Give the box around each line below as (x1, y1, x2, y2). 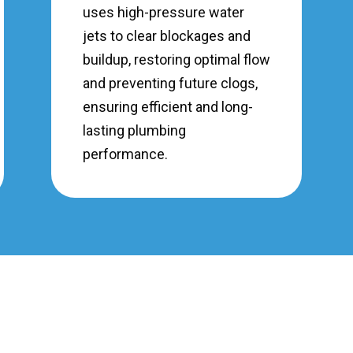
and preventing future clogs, (82, 74, 258, 91)
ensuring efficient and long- (82, 98, 253, 115)
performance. (82, 145, 168, 162)
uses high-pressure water (82, 3, 244, 20)
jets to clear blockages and (82, 27, 251, 44)
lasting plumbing (82, 121, 186, 139)
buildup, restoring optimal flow (82, 50, 270, 68)
